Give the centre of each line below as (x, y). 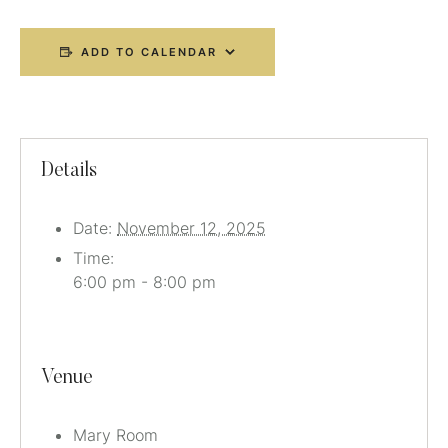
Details (69, 171)
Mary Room (115, 435)
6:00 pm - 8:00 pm (144, 282)
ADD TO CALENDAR (149, 52)
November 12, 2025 (191, 228)
